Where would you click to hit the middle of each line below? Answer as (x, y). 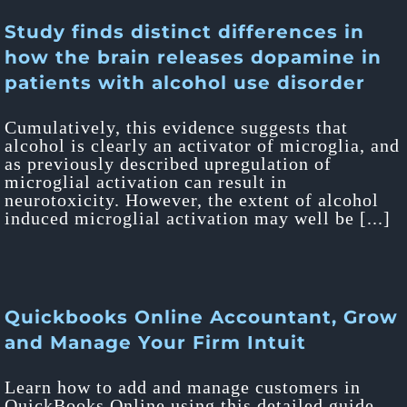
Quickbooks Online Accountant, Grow (201, 317)
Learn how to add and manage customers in (183, 387)
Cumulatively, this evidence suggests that (176, 127)
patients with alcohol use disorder (185, 83)
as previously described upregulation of (168, 164)
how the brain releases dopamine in (193, 57)
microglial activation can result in (146, 182)
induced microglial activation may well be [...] (198, 218)
